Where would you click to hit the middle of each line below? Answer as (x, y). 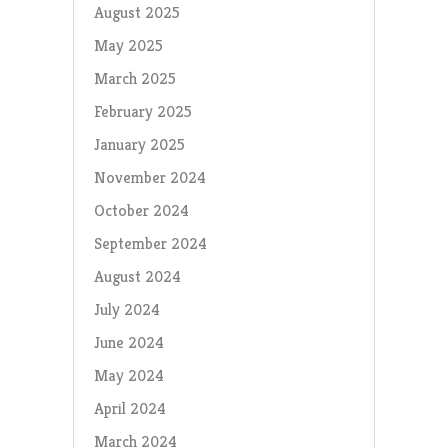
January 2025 (139, 144)
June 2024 (128, 342)
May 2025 (128, 45)
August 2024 (137, 276)
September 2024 (150, 243)
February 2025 (142, 111)
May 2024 (128, 375)
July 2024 (126, 309)
